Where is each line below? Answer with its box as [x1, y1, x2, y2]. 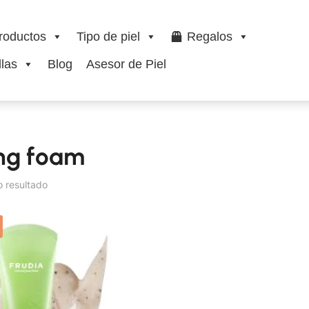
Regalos [186, 30, 232, 44]
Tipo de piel [76, 30, 140, 44]
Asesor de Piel [86, 57, 166, 72]
